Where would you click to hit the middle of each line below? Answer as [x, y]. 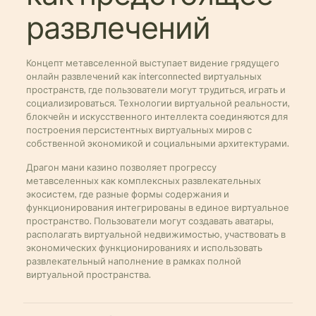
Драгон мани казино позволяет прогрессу [121, 167]
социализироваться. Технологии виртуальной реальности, [158, 103]
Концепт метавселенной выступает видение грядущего [152, 63]
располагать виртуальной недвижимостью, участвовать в [156, 234]
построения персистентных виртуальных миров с [139, 130]
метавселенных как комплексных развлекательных [143, 181]
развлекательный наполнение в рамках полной [133, 261]
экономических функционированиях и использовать [144, 248]
